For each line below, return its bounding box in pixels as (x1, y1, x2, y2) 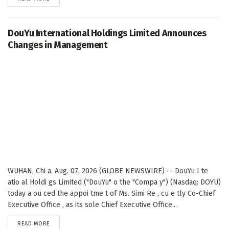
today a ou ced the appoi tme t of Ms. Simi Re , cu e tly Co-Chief (8, 189, 215, 198)
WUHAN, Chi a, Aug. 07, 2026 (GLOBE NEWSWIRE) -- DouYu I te (8, 167, 208, 176)
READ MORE (17, 220, 50, 227)
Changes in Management (8, 39, 108, 51)
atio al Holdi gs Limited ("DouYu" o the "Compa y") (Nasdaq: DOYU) (8, 178, 221, 187)
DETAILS (49, 220, 71, 227)
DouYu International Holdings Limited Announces (8, 28, 207, 39)
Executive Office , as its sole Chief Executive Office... (8, 200, 177, 210)
